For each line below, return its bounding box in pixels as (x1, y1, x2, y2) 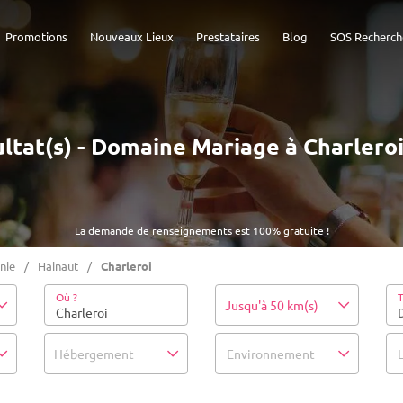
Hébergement (54, 345, 134, 362)
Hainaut (38, 258, 78, 273)
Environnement (227, 345, 315, 362)
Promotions (5, 29, 67, 44)
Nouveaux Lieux (90, 29, 174, 44)
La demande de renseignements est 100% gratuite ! (74, 223, 329, 237)
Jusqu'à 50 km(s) (225, 297, 318, 313)
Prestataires (196, 29, 260, 44)
